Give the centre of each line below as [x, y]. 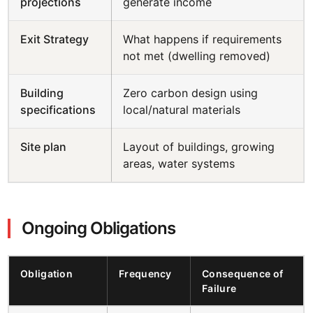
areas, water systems [179, 163]
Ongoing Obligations [99, 228]
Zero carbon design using [191, 93]
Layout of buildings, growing [199, 147]
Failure [219, 288]
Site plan [44, 147]
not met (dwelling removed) [197, 56]
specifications [58, 110]
